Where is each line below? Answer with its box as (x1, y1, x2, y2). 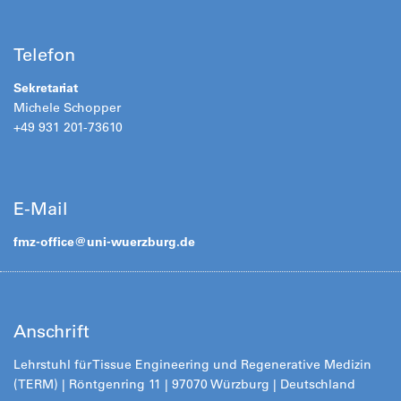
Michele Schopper (13, 98, 121, 115)
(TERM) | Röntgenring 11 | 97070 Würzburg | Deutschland (13, 375, 355, 392)
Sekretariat (13, 79, 78, 96)
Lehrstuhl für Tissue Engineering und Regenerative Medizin (13, 355, 371, 372)
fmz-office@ (13, 233, 87, 250)
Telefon (13, 43, 75, 65)
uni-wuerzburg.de (87, 233, 195, 250)
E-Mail (13, 197, 68, 219)
